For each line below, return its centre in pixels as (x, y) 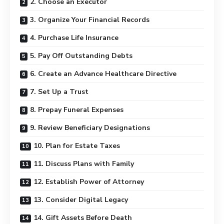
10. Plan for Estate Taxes (77, 146)
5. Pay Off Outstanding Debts (81, 56)
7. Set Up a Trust (59, 92)
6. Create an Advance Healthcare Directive (103, 74)
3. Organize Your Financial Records (90, 20)
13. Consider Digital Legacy (81, 200)
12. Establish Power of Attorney (89, 182)
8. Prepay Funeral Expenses (77, 110)
